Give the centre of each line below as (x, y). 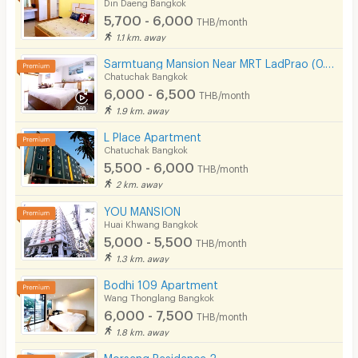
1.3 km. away (143, 257)
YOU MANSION (143, 209)
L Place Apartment (153, 135)
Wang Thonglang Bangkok (159, 296)
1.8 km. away (143, 330)
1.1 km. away (141, 36)
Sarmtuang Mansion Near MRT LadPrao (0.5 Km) (330, 62)
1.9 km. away (143, 109)
